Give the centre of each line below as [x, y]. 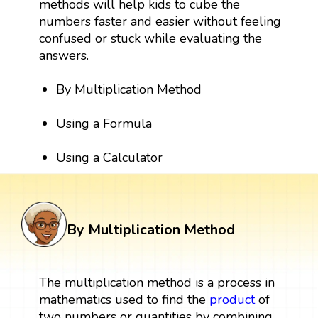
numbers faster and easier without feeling [160, 21]
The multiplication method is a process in [157, 282]
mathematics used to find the [124, 299]
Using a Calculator [110, 157]
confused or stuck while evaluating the [150, 38]
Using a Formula [104, 123]
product [232, 299]
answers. [64, 55]
